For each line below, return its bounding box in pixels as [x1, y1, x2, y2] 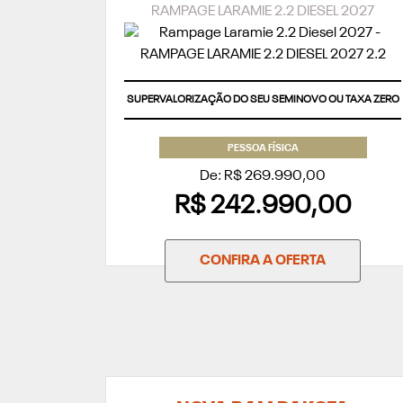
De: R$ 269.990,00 [200, 169, 326, 184]
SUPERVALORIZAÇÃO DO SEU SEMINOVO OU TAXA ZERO [126, 94, 399, 106]
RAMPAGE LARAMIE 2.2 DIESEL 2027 [151, 4, 374, 20]
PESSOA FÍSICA [227, 144, 299, 155]
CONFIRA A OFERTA [200, 254, 326, 269]
